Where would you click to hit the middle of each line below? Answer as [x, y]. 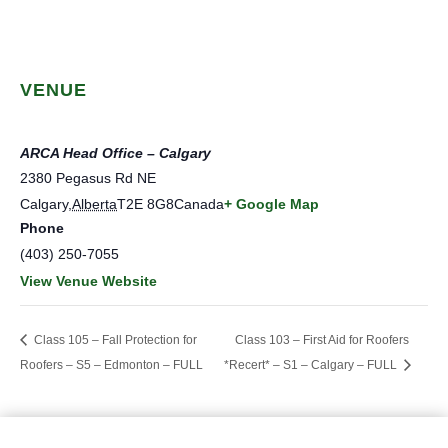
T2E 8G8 [145, 204]
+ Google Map [271, 204]
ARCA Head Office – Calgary [115, 153]
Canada [199, 204]
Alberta [94, 204]
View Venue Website [88, 281]
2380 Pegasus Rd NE [88, 178]
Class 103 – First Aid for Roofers [321, 339]
